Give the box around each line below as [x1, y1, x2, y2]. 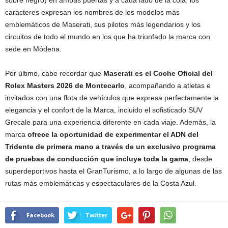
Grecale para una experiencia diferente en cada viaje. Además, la [5, 118, 216, 126]
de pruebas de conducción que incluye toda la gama [5, 154, 188, 163]
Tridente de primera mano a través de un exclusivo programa [5, 142, 216, 151]
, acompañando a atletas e [125, 81, 211, 90]
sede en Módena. [5, 44, 62, 53]
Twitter [85, 211, 107, 219]
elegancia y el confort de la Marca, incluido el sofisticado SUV [5, 105, 203, 114]
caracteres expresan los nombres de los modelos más [5, 8, 180, 16]
